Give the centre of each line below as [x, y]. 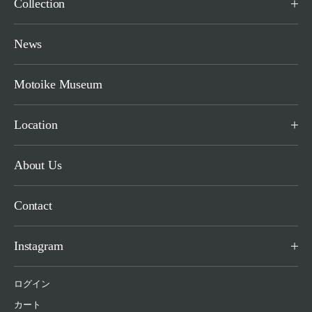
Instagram [39, 245]
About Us [38, 165]
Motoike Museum [58, 84]
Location [36, 124]
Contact [33, 205]
